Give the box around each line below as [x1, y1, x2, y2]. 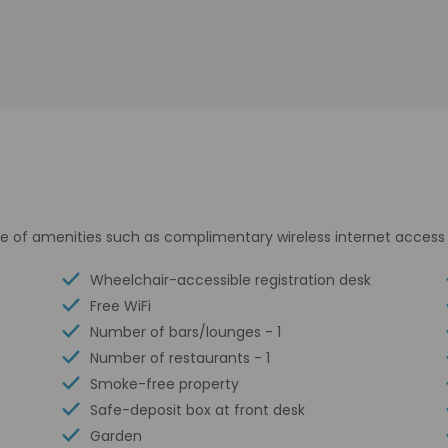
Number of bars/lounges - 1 [90, 322, 282, 342]
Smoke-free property [90, 374, 240, 394]
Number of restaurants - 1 [90, 348, 271, 368]
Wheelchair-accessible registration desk [90, 270, 372, 290]
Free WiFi [90, 296, 152, 316]
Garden [90, 426, 143, 446]
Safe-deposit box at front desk [90, 400, 306, 420]
